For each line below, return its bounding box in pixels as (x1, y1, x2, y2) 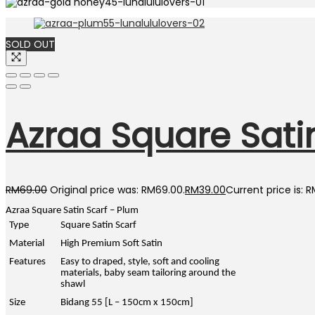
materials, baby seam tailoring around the (60, 268, 236, 279)
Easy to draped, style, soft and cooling (60, 257, 220, 268)
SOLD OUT (6, 37, 55, 51)
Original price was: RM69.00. (50, 183, 185, 198)
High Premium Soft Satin (60, 238, 163, 250)
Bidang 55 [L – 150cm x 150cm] (60, 297, 194, 309)
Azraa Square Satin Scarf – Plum (6, 205, 139, 217)
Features (9, 257, 46, 268)
